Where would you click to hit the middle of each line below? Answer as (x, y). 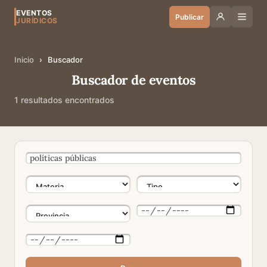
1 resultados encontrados (64, 100)
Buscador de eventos (133, 80)
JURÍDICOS (37, 21)
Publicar (190, 17)
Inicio (24, 60)
